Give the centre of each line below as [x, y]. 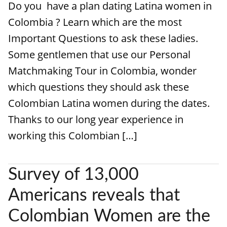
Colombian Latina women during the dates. [109, 103]
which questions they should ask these [99, 87]
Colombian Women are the [109, 216]
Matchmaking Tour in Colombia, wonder [102, 71]
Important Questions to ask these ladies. [103, 38]
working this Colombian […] [73, 136]
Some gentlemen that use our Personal [99, 54]
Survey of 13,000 [73, 175]
